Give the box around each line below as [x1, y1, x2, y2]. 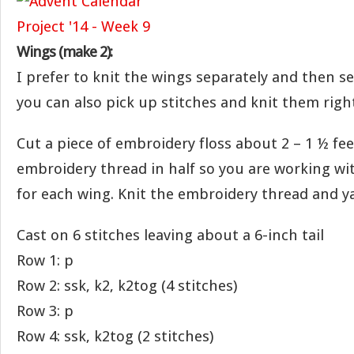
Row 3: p [17, 302, 73, 320]
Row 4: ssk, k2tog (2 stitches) [17, 327, 213, 345]
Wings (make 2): [17, 43, 112, 61]
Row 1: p [17, 251, 73, 269]
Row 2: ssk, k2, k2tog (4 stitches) [17, 277, 237, 295]
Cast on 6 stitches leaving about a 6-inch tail [17, 226, 324, 244]
